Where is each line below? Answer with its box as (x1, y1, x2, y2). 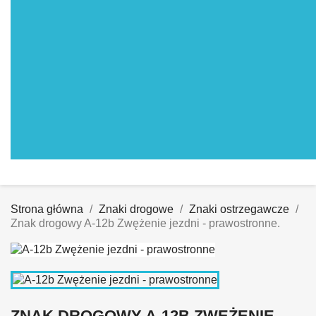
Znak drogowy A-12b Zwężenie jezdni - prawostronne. (11, 217, 280, 229)
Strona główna (11, 203, 83, 215)
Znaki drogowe (99, 203, 174, 215)
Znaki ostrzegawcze (189, 203, 289, 215)
